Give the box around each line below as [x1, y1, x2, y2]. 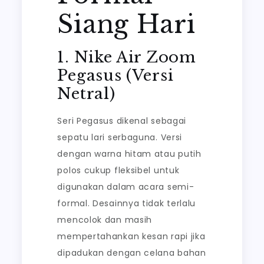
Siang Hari [57, 9, 196, 39]
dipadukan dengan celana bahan [57, 247, 206, 259]
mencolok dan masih [57, 214, 153, 226]
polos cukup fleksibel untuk [57, 164, 180, 176]
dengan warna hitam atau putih [57, 148, 202, 160]
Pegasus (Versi [57, 66, 174, 85]
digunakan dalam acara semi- [57, 181, 194, 193]
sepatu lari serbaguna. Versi [57, 131, 183, 143]
